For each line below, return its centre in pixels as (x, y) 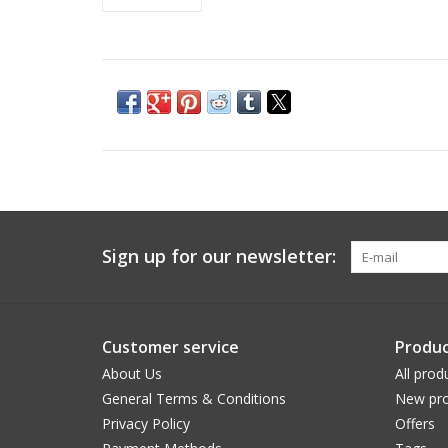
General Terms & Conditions (194, 398)
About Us (132, 373)
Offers (414, 423)
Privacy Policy (146, 423)
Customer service (170, 347)
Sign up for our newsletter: (219, 256)
